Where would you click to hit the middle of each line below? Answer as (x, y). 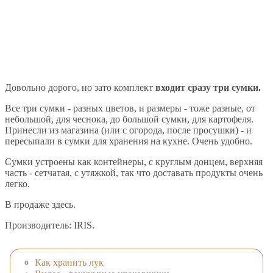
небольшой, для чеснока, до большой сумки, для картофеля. (129, 119)
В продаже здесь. (40, 205)
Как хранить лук (69, 262)
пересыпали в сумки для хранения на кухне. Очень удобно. (129, 141)
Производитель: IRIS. (50, 225)
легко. (17, 184)
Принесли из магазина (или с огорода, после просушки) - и (128, 130)
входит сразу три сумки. (208, 88)
